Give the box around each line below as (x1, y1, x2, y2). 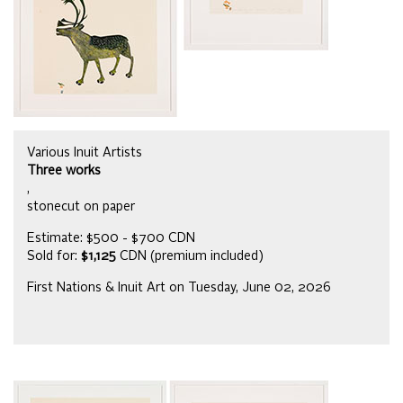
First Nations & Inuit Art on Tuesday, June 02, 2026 (27, 282, 331, 295)
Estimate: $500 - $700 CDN (27, 232, 195, 246)
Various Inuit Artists (27, 147, 142, 160)
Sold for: (27, 250, 81, 264)
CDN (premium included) (116, 250, 264, 264)
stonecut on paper (27, 201, 135, 214)
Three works (27, 165, 101, 178)
